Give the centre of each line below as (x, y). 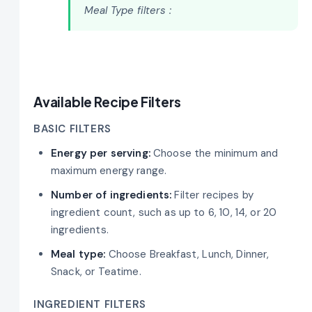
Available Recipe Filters (107, 101)
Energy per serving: (102, 153)
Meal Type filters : (128, 11)
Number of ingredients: (113, 195)
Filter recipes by (214, 195)
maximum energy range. (109, 170)
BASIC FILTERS (72, 129)
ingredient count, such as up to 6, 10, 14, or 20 (164, 212)
